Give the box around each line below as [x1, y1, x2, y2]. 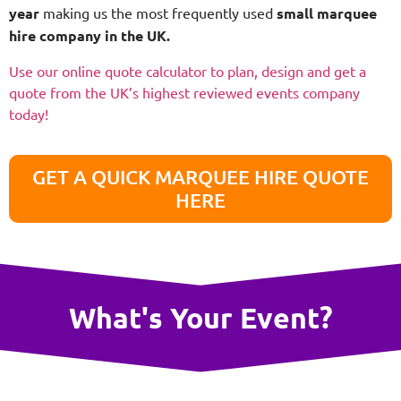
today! [9, 104, 48, 123]
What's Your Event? [68, 299, 333, 336]
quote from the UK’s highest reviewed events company [9, 82, 360, 101]
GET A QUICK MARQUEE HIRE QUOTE [32, 164, 369, 189]
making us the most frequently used [43, 4, 277, 22]
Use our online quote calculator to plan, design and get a [9, 61, 366, 80]
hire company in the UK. [9, 26, 170, 46]
